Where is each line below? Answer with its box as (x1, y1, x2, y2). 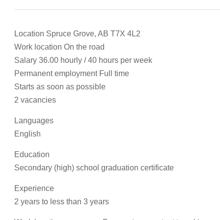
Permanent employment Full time (14, 69, 129, 78)
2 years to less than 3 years (14, 197, 109, 206)
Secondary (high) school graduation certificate (14, 164, 174, 172)
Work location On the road (14, 43, 105, 51)
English (14, 130, 41, 138)
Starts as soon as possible (14, 82, 106, 91)
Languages (14, 116, 54, 125)
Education (14, 150, 50, 159)
